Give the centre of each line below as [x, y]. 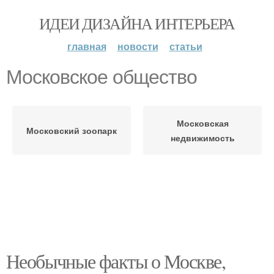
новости [138, 46]
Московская [202, 123]
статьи [186, 46]
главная [87, 46]
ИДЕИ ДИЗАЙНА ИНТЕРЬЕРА [137, 23]
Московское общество [102, 77]
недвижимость [202, 138]
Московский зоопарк [72, 130]
